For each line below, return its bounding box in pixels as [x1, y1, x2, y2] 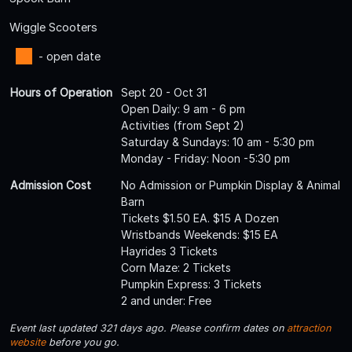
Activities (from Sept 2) [121, 118, 244, 132]
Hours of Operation [10, 85, 112, 99]
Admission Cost [10, 178, 91, 192]
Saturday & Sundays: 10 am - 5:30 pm [121, 134, 314, 148]
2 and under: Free [121, 293, 211, 307]
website [9, 335, 46, 348]
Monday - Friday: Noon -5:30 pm [121, 151, 290, 165]
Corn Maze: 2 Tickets [121, 260, 231, 274]
